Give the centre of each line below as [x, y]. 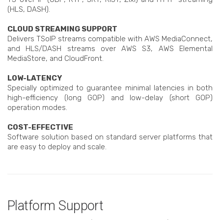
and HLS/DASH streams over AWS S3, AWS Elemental [110, 49]
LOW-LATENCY [35, 78]
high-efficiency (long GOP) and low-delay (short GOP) [110, 98]
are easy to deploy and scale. [57, 147]
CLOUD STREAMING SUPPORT [62, 29]
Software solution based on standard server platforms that [110, 137]
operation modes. [37, 108]
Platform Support [55, 206]
